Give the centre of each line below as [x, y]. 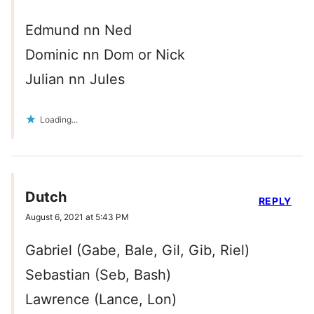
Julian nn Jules [75, 80]
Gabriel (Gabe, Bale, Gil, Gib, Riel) [137, 251]
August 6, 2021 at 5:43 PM [77, 217]
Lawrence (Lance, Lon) [101, 300]
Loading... [59, 120]
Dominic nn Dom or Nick [105, 55]
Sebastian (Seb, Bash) [98, 275]
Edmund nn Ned [78, 30]
